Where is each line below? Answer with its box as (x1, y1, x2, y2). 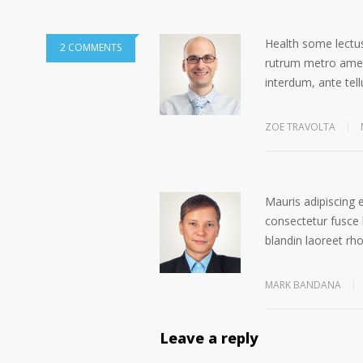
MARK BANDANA (265, 278, 341, 292)
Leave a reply (160, 331, 258, 351)
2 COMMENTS (60, 41, 122, 54)
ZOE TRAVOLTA (265, 120, 335, 134)
